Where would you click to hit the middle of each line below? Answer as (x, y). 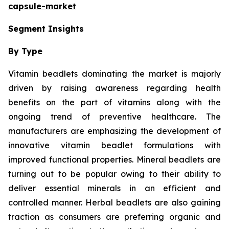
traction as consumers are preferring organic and (114, 216)
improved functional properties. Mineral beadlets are (114, 159)
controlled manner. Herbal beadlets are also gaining (114, 202)
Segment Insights (46, 28)
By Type (25, 51)
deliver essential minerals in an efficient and (114, 188)
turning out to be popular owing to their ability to (114, 174)
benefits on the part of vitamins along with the (114, 102)
